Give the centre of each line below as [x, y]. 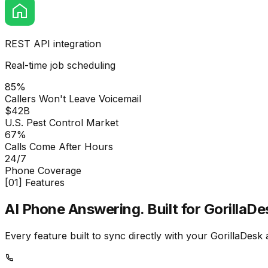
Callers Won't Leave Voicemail [73, 98]
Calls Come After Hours [59, 146]
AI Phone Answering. [74, 209]
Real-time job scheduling [60, 65]
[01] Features [35, 182]
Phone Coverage [43, 170]
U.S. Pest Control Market [62, 122]
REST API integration [53, 43]
